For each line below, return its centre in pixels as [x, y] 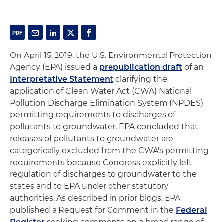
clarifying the [140, 79]
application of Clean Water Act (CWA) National [101, 91]
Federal [192, 210]
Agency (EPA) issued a [55, 67]
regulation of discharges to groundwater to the [103, 174]
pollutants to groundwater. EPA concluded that [104, 127]
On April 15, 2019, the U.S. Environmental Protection [111, 55]
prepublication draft [141, 67]
